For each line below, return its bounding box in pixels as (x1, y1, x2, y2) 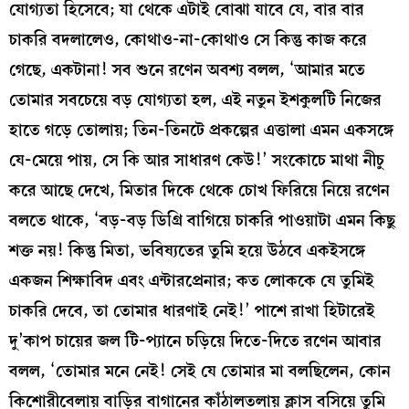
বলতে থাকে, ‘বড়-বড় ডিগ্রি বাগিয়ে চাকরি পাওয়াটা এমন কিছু (9, 206, 395, 234)
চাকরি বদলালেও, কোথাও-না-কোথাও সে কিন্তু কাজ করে (9, 26, 367, 53)
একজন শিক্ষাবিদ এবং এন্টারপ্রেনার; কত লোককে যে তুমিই (9, 267, 374, 294)
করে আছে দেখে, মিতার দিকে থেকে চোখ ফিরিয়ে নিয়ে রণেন (9, 176, 390, 204)
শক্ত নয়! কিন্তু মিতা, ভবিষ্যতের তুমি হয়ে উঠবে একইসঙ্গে (9, 236, 365, 264)
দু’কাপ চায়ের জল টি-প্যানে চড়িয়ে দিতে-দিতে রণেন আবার (9, 327, 382, 354)
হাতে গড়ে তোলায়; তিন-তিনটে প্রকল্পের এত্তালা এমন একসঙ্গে (9, 116, 393, 143)
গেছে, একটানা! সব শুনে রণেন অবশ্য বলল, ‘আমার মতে (9, 56, 365, 83)
